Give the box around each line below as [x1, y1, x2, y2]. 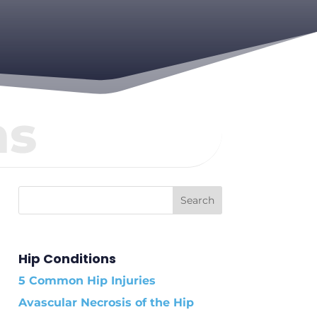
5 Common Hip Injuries [18, 273, 156, 287]
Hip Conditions [18, 249, 116, 267]
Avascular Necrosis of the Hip [18, 295, 194, 309]
